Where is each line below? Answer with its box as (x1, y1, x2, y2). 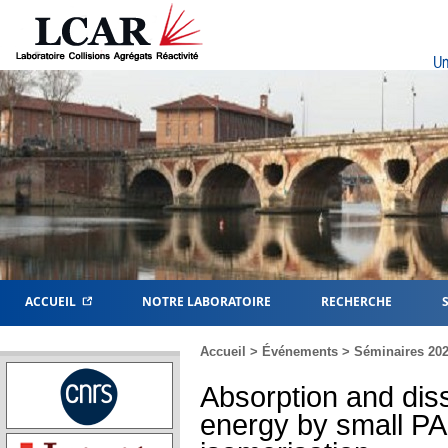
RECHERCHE (321, 293, 392, 310)
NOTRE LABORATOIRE (142, 293, 271, 310)
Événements (262, 344, 338, 359)
